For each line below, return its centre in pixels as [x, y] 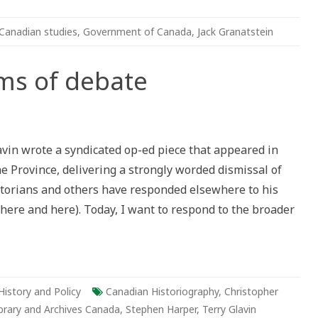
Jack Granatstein [235, 32]
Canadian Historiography [162, 291]
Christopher [251, 291]
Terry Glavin [229, 309]
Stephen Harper [161, 309]
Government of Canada [137, 32]
